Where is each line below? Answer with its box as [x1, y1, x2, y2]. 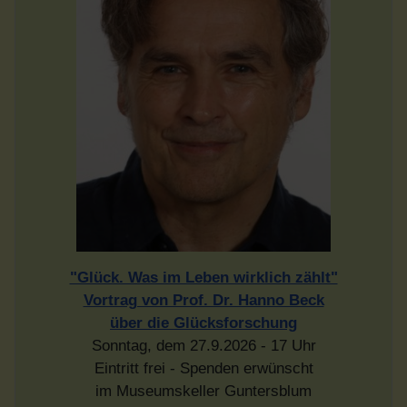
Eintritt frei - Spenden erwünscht [94, 360, 313, 378]
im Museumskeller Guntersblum [95, 382, 312, 401]
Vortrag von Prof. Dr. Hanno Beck [83, 292, 324, 310]
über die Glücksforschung [110, 314, 297, 333]
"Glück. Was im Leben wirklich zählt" [69, 269, 338, 287]
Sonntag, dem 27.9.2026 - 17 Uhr [91, 337, 316, 355]
